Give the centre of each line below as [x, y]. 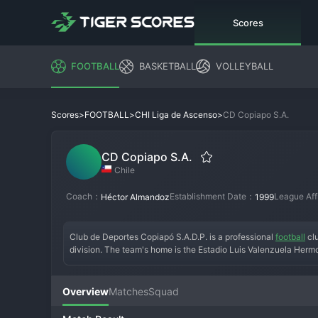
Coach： [83, 196]
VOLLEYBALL [245, 66]
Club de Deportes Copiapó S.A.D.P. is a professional [172, 237]
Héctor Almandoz [135, 197]
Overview [86, 291]
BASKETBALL [168, 66]
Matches [128, 291]
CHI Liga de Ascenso [176, 115]
